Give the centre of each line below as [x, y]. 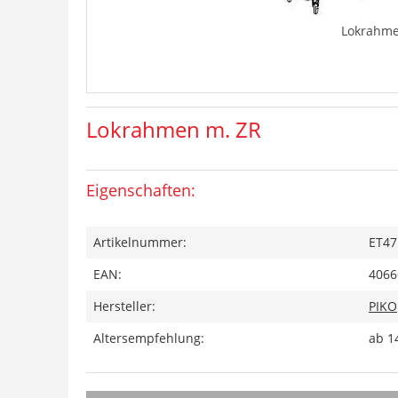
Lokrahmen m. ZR [174, 129]
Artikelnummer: [140, 242]
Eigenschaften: [141, 190]
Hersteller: [124, 306]
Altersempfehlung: [149, 338]
